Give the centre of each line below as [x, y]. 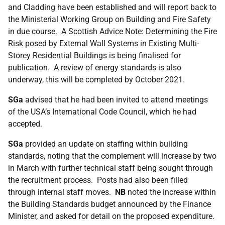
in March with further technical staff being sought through [110, 168]
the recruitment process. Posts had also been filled [98, 180]
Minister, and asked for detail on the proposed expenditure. [112, 216]
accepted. [25, 124]
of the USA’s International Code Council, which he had [102, 112]
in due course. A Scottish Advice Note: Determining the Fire [113, 31]
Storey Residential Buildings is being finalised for [94, 55]
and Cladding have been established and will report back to [112, 7]
